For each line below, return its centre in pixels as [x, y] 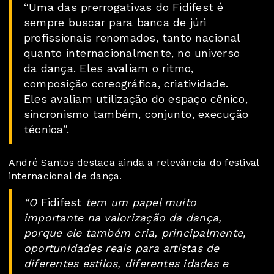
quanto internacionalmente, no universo [132, 54]
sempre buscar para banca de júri [115, 23]
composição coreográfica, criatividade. [126, 84]
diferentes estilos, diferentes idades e [126, 264]
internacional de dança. [65, 176]
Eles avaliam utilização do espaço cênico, [136, 99]
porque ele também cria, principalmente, [135, 233]
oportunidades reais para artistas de [122, 249]
